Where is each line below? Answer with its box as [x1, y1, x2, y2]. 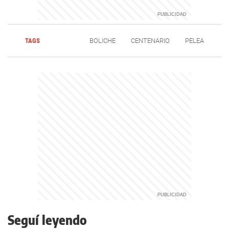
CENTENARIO [131, 37, 170, 45]
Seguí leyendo [8, 212, 87, 228]
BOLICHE [89, 37, 116, 45]
